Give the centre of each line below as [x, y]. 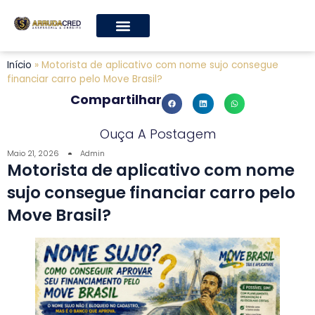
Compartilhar [116, 99]
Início [19, 65]
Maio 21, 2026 [33, 154]
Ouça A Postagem [157, 134]
